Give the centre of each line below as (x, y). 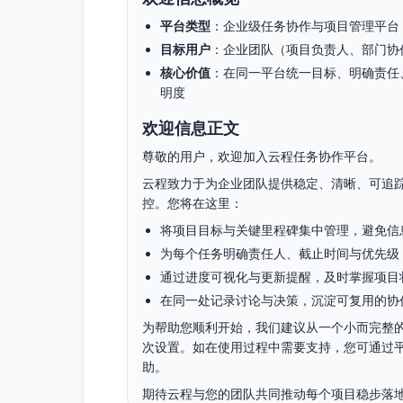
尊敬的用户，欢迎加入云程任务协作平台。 (262, 156)
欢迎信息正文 (191, 128)
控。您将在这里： (193, 203)
